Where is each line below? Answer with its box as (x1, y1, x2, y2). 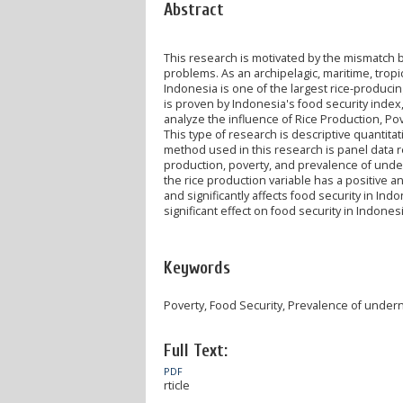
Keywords (164, 257, 230, 278)
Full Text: (164, 340, 228, 361)
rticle (164, 377, 190, 393)
